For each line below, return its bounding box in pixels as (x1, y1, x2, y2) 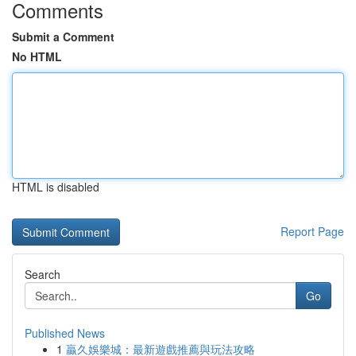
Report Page (281, 223, 344, 239)
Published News (25, 325, 105, 341)
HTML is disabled (12, 179, 99, 195)
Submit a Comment (12, 29, 114, 44)
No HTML (12, 48, 62, 64)
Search (25, 266, 60, 282)
